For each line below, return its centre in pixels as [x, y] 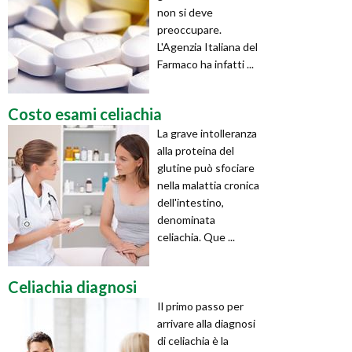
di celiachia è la [193, 340]
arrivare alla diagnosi [206, 323]
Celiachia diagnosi [72, 286]
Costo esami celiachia [85, 114]
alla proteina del [196, 150]
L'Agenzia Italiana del [207, 46]
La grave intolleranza [207, 133]
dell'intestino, [191, 202]
